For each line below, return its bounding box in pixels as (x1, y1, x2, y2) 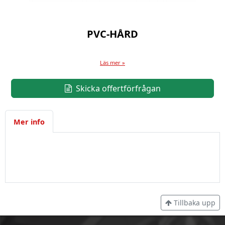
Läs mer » (100, 58, 125, 66)
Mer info (14, 117, 45, 127)
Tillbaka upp (172, 198, 215, 208)
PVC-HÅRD (87, 27, 138, 41)
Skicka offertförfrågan (73, 82, 161, 94)
